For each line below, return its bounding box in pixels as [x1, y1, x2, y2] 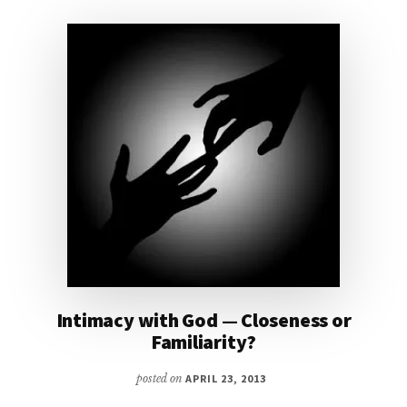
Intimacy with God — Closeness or [55, 306, 352, 333]
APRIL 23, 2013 [185, 371, 266, 385]
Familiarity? [150, 328, 257, 354]
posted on [136, 371, 186, 385]
